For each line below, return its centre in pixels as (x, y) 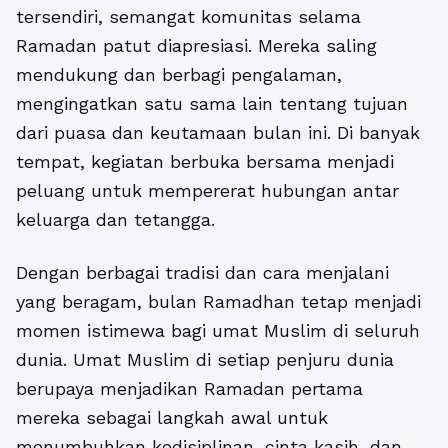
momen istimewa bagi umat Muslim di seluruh (218, 331)
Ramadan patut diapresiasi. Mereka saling (196, 46)
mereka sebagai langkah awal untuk (172, 418)
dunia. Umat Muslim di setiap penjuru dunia (205, 360)
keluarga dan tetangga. (115, 220)
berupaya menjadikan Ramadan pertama (189, 389)
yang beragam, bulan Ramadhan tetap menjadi (218, 302)
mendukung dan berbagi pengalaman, (179, 75)
